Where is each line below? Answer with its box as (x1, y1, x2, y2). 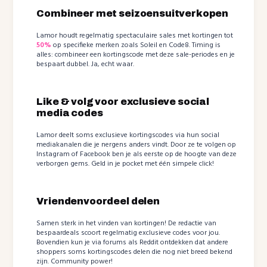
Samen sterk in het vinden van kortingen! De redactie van (36, 217, 217, 229)
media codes (36, 107, 103, 118)
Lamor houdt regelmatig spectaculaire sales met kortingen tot (36, 29, 234, 42)
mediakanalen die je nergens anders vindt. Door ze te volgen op (36, 138, 237, 151)
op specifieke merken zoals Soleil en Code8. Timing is (51, 39, 221, 51)
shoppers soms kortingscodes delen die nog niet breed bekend (36, 246, 233, 258)
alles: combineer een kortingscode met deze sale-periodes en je (36, 48, 235, 61)
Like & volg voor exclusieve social (36, 96, 209, 107)
